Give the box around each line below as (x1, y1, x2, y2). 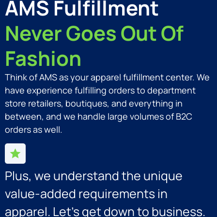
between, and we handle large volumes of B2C (5, 110, 192, 123)
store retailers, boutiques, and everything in (5, 97, 183, 109)
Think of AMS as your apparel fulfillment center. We (5, 71, 210, 83)
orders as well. (5, 124, 62, 136)
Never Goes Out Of (5, 19, 184, 47)
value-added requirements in (5, 185, 168, 202)
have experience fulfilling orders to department (5, 84, 196, 96)
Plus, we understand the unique (5, 167, 183, 185)
